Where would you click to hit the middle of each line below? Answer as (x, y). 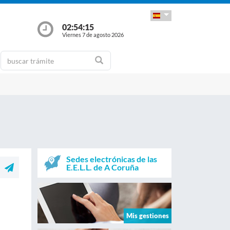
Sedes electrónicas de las (111, 159)
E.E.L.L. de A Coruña (102, 167)
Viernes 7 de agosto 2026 (93, 34)
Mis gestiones (148, 215)
